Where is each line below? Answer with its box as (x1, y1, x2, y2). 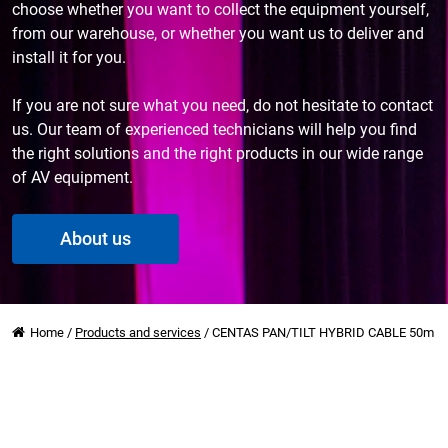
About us (60, 228, 131, 249)
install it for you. (12, 48, 126, 67)
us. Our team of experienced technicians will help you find (12, 120, 417, 139)
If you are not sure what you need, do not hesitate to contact (12, 96, 433, 115)
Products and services (75, 325, 201, 340)
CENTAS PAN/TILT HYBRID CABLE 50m (212, 325, 434, 340)
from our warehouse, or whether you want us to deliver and (12, 24, 424, 43)
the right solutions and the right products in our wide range (12, 144, 423, 163)
